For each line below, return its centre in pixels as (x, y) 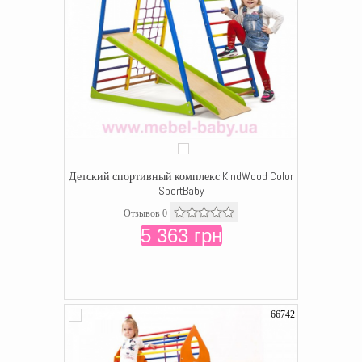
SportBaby (181, 191)
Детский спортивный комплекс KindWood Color (181, 176)
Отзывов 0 (145, 213)
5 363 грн (181, 236)
